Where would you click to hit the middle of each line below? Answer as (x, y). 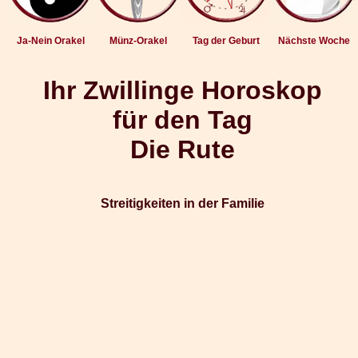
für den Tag (182, 120)
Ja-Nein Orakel (50, 41)
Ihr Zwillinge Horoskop (182, 91)
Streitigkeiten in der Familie (182, 203)
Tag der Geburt (226, 41)
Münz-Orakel (138, 41)
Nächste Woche (314, 41)
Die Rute (182, 150)
